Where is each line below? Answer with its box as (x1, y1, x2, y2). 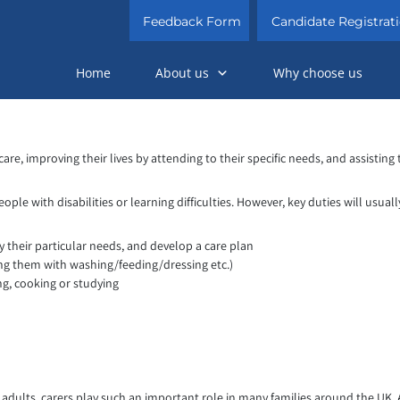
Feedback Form (143, 13, 242, 29)
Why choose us (273, 64, 362, 82)
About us (155, 64, 209, 82)
